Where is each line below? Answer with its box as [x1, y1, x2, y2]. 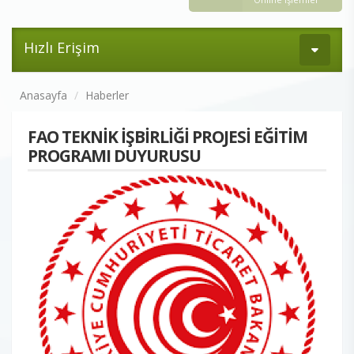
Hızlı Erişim [24, 37, 100, 57]
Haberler [85, 87, 129, 103]
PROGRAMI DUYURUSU [28, 144, 201, 167]
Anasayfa [20, 87, 67, 103]
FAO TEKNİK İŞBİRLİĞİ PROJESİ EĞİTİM [28, 125, 307, 148]
